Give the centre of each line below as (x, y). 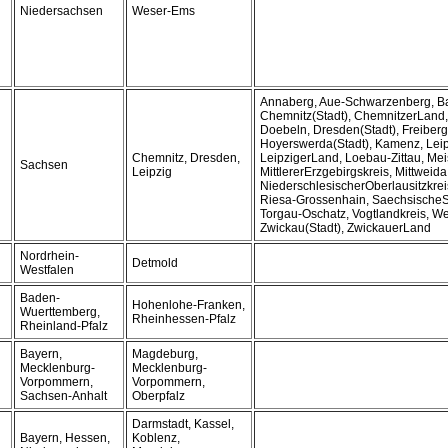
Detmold (155, 263)
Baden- (40, 298)
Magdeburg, (165, 354)
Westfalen (47, 270)
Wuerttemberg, (60, 312)
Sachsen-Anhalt (63, 396)
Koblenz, (156, 438)
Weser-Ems (163, 11)
